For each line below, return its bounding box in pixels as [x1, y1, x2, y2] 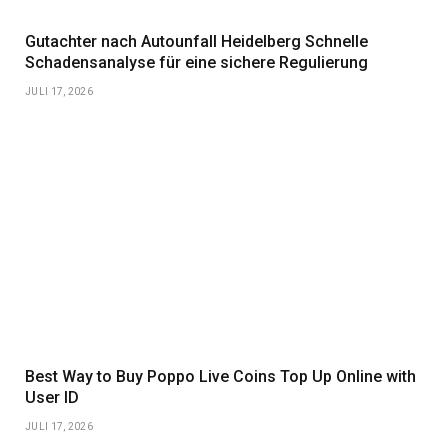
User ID [25, 387, 79, 407]
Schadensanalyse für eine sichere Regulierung [25, 52, 368, 72]
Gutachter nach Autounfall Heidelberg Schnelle [25, 31, 368, 51]
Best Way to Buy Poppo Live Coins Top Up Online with [25, 366, 416, 386]
